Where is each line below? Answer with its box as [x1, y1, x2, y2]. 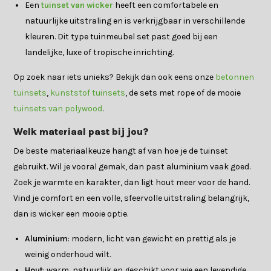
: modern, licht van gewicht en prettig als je [68, 233, 237, 244]
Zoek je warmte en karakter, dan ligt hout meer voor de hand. [13, 177, 250, 188]
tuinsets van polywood [13, 103, 103, 114]
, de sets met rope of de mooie [125, 87, 241, 98]
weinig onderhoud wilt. [25, 249, 111, 260]
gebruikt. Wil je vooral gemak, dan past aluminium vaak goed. [13, 161, 251, 172]
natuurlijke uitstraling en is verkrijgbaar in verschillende [25, 15, 246, 26]
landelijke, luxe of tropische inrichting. [25, 47, 174, 57]
